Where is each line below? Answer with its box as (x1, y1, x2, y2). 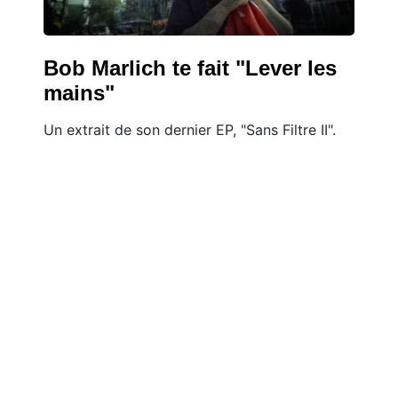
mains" (44, 80, 115, 105)
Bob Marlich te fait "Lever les (44, 55, 337, 80)
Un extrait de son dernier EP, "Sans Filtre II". (44, 120, 336, 139)
